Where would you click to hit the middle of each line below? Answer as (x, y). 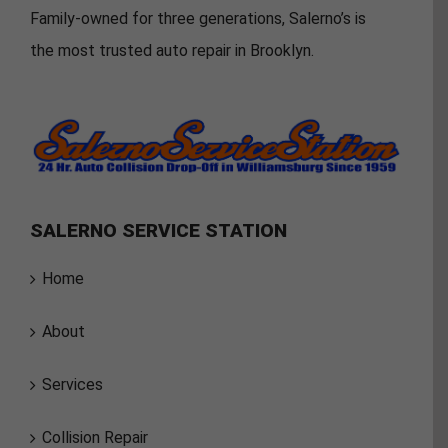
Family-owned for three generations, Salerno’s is (198, 19)
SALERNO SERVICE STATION (158, 230)
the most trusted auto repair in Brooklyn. (172, 51)
